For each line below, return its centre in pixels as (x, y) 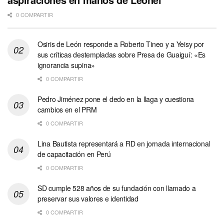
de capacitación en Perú (74, 154)
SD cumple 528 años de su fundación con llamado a (117, 188)
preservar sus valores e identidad (88, 198)
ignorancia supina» (66, 65)
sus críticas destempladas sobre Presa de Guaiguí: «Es (122, 54)
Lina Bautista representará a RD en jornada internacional (124, 143)
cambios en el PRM (67, 109)
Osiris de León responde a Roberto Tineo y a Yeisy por (121, 44)
